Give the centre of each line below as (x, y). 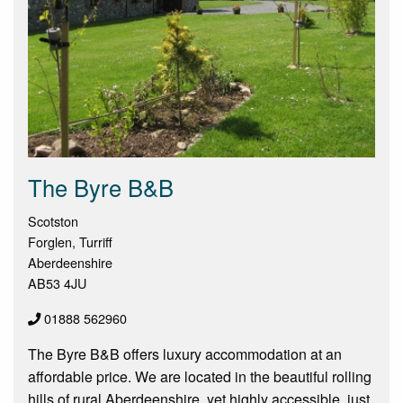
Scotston (53, 220)
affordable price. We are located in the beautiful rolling (200, 376)
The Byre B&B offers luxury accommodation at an (185, 354)
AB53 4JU (57, 282)
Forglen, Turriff (70, 241)
